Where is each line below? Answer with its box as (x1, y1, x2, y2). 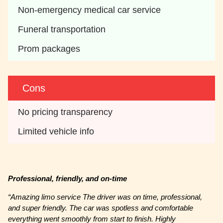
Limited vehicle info (18, 126, 95, 137)
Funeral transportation (18, 24, 106, 35)
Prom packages (18, 44, 81, 54)
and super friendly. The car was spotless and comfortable (8, 204, 194, 213)
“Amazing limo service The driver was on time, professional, (8, 193, 203, 202)
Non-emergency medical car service (18, 5, 161, 15)
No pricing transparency (18, 107, 113, 117)
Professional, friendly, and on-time (8, 174, 127, 183)
